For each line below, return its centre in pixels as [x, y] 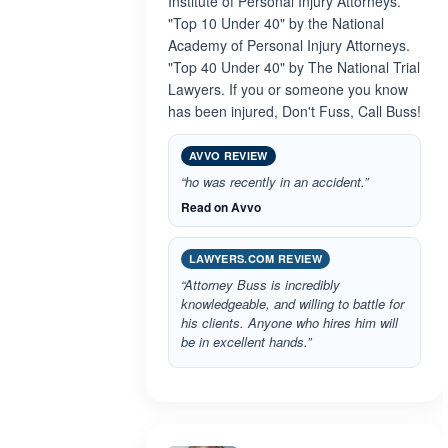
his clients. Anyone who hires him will [289, 322]
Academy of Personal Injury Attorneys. [289, 45]
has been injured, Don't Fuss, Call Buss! [294, 111]
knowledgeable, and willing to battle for [292, 303]
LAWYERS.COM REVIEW [255, 258]
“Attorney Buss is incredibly [260, 284]
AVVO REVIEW [228, 155]
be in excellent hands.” [246, 341]
